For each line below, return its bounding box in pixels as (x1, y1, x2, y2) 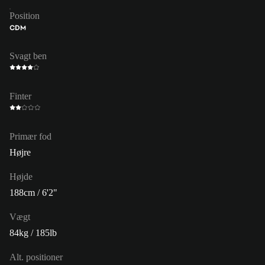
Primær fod (9, 131, 51, 141)
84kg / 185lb (9, 227, 57, 238)
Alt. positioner (9, 251, 63, 262)
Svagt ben (9, 50, 47, 61)
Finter (9, 91, 31, 101)
